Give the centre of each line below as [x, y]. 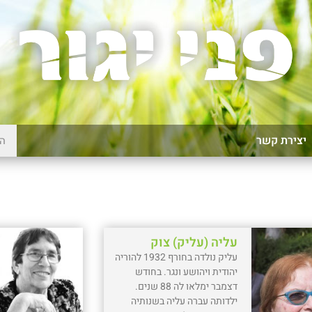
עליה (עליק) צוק [194, 242]
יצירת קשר [281, 140]
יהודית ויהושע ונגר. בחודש [187, 272]
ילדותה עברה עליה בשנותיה [185, 301]
